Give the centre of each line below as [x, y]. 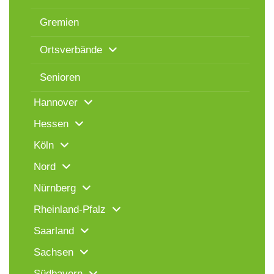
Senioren [60, 78]
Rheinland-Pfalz [70, 210]
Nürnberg [55, 188]
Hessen [51, 124]
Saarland [54, 231]
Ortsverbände [71, 50]
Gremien [59, 23]
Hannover [56, 103]
